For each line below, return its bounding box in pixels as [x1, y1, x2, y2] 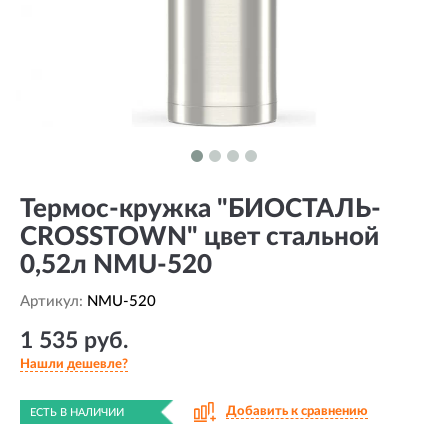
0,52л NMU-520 [20, 252, 212, 278]
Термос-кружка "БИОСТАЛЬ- [20, 196, 381, 222]
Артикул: [20, 294, 87, 309]
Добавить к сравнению [226, 405, 368, 418]
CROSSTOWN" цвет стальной [20, 224, 379, 250]
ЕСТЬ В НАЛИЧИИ [30, 407, 124, 418]
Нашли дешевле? [20, 358, 128, 372]
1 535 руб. [20, 329, 128, 352]
